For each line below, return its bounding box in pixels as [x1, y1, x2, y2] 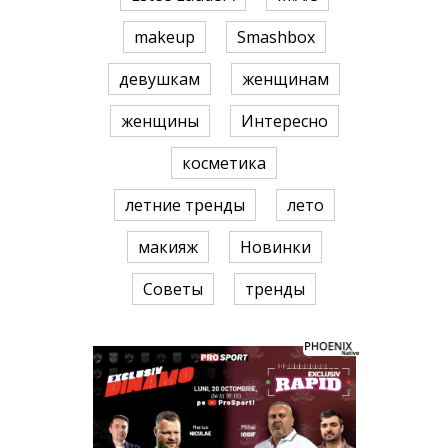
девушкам [119, 68, 200, 91]
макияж [137, 236, 198, 259]
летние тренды [124, 194, 245, 217]
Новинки [239, 236, 311, 259]
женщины [120, 110, 199, 133]
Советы [143, 278, 203, 301]
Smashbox [236, 26, 315, 49]
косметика [182, 152, 266, 175]
